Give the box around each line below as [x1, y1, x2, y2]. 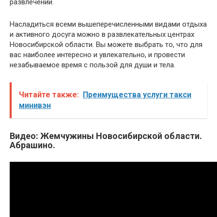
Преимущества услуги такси [83, 90, 191, 99]
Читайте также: [19, 90, 79, 99]
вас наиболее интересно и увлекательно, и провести [10, 50, 185, 59]
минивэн [19, 100, 51, 110]
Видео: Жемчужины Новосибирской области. [10, 130, 202, 141]
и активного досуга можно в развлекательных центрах [10, 30, 194, 39]
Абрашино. [10, 139, 55, 150]
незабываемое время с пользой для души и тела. [10, 60, 175, 69]
